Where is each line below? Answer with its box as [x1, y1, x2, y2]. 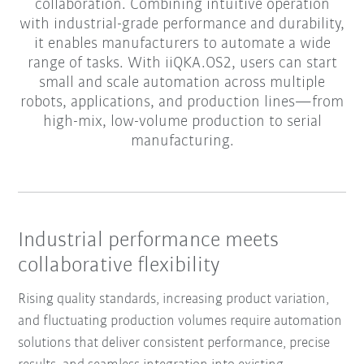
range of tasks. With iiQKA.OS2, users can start [27, 54, 337, 71]
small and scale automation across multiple [39, 74, 325, 91]
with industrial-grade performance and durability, [19, 15, 344, 32]
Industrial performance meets [18, 229, 279, 252]
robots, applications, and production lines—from [20, 93, 344, 110]
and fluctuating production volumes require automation [18, 314, 343, 330]
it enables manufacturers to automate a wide [33, 35, 331, 52]
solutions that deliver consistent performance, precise [18, 336, 331, 352]
